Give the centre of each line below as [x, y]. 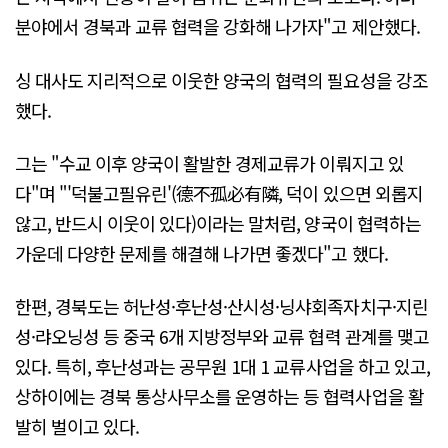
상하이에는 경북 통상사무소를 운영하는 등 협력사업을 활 [219, 396]
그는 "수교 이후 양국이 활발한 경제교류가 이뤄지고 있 [209, 163]
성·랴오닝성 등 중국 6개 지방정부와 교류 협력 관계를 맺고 [222, 336]
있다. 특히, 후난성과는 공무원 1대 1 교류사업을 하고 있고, [222, 366]
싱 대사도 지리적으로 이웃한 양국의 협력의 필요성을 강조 [221, 79]
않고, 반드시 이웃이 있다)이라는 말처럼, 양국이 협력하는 [218, 223]
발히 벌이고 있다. [77, 426]
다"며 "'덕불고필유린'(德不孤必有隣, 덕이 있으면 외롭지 [219, 193]
